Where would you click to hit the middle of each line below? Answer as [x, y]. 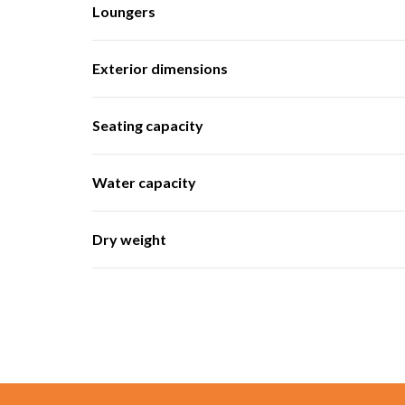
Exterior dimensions [160, 69]
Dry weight [129, 240]
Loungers [124, 12]
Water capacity [144, 183]
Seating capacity [148, 126]
